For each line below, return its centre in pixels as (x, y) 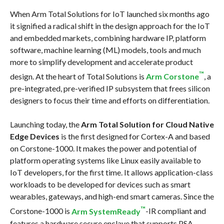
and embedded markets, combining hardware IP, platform (108, 37)
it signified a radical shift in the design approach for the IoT (110, 25)
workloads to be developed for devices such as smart (100, 184)
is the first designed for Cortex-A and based (134, 136)
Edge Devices (34, 136)
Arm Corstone (172, 76)
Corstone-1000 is (40, 211)
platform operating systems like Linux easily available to (105, 160)
